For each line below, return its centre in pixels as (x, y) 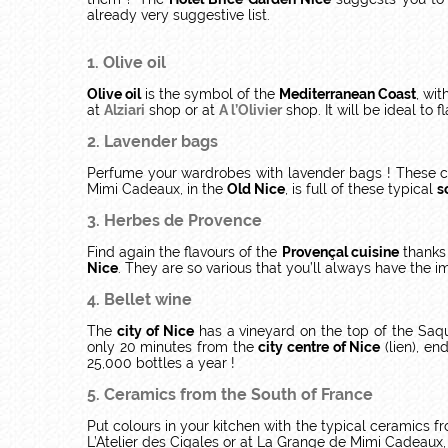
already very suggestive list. (178, 15)
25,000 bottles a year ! (161, 363)
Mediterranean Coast (347, 94)
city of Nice (155, 331)
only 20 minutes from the (173, 347)
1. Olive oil (126, 62)
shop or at (182, 110)
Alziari (124, 110)
